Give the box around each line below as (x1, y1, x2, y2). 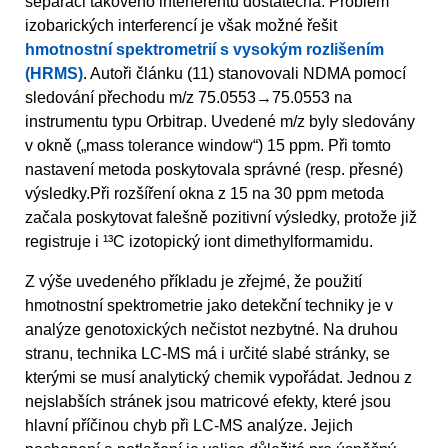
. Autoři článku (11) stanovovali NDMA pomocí (83, 64, 406, 82)
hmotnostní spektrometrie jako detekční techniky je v (25, 296, 393, 314)
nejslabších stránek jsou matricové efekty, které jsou (25, 392, 391, 410)
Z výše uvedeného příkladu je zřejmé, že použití (25, 272, 362, 290)
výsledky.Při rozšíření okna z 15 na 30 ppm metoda (25, 184, 384, 202)
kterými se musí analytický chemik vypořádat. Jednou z (25, 368, 412, 386)
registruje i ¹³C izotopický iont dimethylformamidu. (25, 232, 373, 250)
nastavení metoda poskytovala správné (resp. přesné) (25, 160, 403, 178)
